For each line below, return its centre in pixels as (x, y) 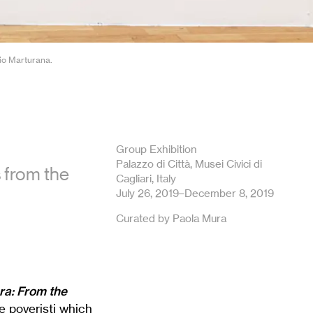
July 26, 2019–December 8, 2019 (195, 193)
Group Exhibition (156, 149)
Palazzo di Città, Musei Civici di (189, 163)
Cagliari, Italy (146, 178)
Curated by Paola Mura (171, 218)
